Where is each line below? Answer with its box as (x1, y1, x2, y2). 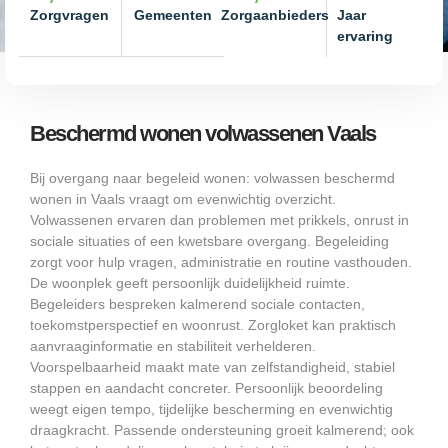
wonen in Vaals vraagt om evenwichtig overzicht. (30, 190, 336, 207)
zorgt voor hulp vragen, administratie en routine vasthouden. (30, 253, 412, 270)
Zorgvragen (30, 6, 110, 23)
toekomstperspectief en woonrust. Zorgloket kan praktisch (30, 316, 396, 333)
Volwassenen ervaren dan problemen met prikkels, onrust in (30, 211, 409, 228)
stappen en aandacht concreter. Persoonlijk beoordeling (30, 379, 383, 396)
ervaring (336, 27, 393, 44)
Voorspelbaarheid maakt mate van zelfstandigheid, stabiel (30, 358, 395, 375)
